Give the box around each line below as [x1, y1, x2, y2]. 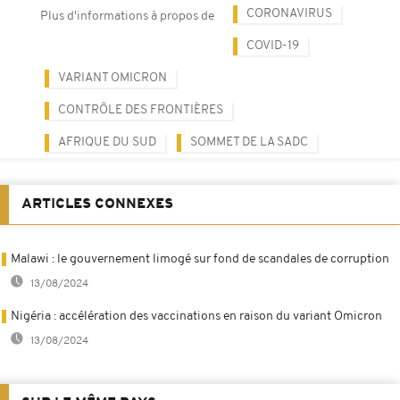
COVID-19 [246, 38, 299, 53]
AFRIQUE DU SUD [58, 135, 156, 149]
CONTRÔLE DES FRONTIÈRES [58, 103, 223, 117]
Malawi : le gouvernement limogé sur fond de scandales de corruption [11, 252, 389, 266]
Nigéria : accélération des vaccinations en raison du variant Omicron [11, 309, 382, 323]
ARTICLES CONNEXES [21, 196, 173, 212]
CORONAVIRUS [246, 6, 332, 21]
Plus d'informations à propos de [40, 9, 214, 23]
